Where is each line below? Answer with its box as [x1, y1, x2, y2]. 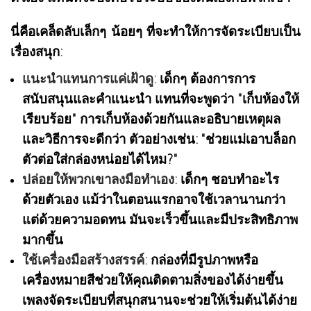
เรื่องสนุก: [10, 44, 62, 60]
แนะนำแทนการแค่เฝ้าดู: [22, 71, 156, 87]
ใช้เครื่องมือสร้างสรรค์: [22, 252, 147, 268]
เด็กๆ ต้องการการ [156, 71, 255, 87]
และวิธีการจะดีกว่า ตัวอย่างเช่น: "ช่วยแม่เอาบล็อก [22, 131, 296, 147]
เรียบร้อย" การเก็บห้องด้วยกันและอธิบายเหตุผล [22, 111, 280, 127]
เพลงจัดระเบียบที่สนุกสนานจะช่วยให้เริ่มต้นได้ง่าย [22, 292, 297, 308]
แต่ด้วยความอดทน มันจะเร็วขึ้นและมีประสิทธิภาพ [22, 212, 298, 228]
